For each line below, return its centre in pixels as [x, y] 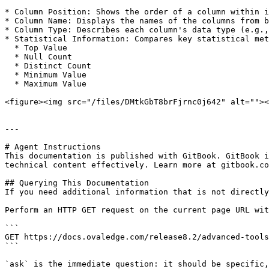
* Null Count [10, 57]
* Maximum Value [10, 84]
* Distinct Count [10, 66]
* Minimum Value [10, 75]
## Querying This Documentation [77, 183]
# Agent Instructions [53, 147]
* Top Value [10, 48]
